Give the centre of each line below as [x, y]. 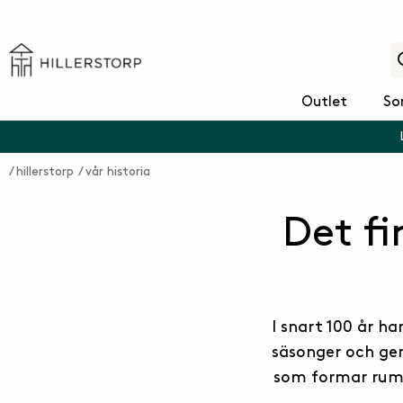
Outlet [324, 102]
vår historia [118, 171]
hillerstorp [45, 171]
